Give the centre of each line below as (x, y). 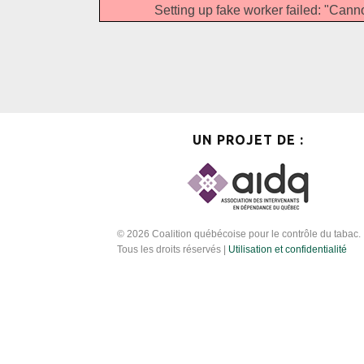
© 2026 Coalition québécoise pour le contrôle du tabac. (239, 234)
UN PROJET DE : (248, 140)
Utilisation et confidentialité (288, 249)
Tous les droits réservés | (173, 249)
